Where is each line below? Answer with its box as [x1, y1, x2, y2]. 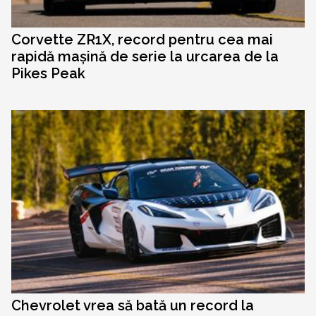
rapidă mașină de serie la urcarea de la [11, 48, 279, 66]
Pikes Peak [11, 65, 85, 83]
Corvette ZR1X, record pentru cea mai [11, 31, 273, 49]
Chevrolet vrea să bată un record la [11, 297, 254, 315]
